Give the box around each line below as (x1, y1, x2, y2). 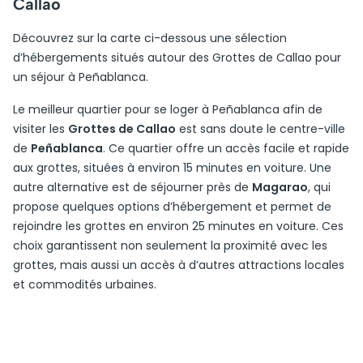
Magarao (252, 179, 308, 195)
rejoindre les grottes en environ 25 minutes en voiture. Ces (13, 218, 344, 234)
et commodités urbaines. (13, 276, 156, 293)
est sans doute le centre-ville (176, 121, 345, 137)
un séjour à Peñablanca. (13, 69, 148, 85)
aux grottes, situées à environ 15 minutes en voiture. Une (13, 160, 331, 176)
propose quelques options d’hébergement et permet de (13, 199, 331, 215)
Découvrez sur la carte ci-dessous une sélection (13, 30, 287, 46)
